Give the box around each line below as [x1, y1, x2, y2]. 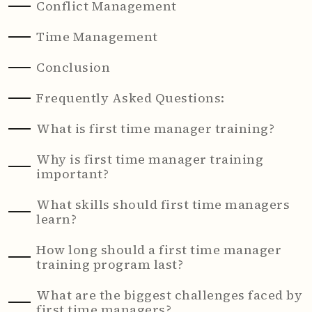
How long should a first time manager [36, 241, 281, 258]
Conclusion [36, 58, 110, 76]
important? [36, 165, 109, 182]
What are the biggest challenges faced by [36, 286, 302, 304]
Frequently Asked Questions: [36, 89, 225, 107]
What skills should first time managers [36, 196, 290, 213]
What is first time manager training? [36, 120, 274, 137]
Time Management [36, 28, 158, 45]
